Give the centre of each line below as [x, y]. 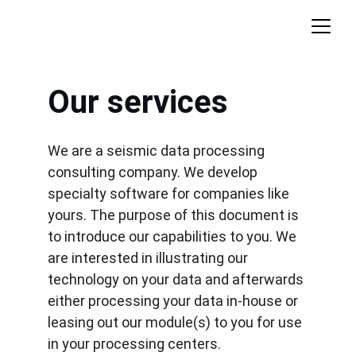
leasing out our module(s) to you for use [176, 322]
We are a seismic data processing [158, 151]
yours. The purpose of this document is [175, 215]
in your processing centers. [134, 344]
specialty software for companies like [170, 193]
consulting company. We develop [154, 172]
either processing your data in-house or [174, 301]
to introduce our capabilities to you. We [174, 236]
